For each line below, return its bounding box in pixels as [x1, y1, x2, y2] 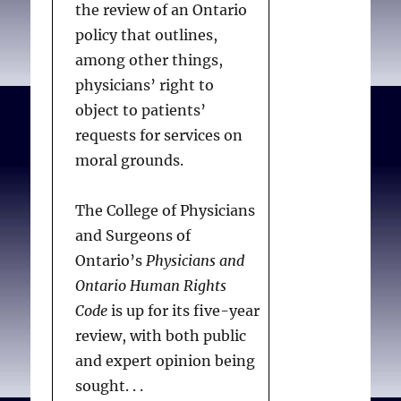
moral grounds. [75, 150, 184, 169]
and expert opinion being [75, 351, 256, 370]
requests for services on [75, 125, 243, 144]
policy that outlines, [75, 25, 218, 44]
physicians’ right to [75, 75, 215, 94]
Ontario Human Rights [75, 276, 227, 294]
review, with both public [75, 326, 247, 345]
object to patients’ [75, 100, 207, 119]
